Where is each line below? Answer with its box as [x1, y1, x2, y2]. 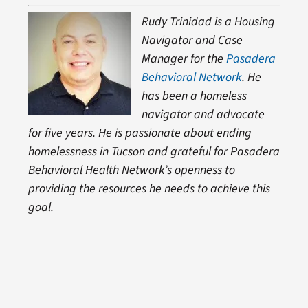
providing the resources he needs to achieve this [27, 179, 270, 197]
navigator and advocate [141, 105, 265, 123]
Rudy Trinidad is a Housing [141, 12, 275, 30]
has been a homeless [141, 87, 247, 104]
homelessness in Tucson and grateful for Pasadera [27, 142, 280, 160]
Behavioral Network [141, 68, 242, 86]
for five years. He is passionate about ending [27, 124, 252, 142]
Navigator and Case [141, 31, 243, 49]
